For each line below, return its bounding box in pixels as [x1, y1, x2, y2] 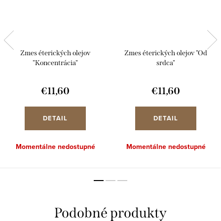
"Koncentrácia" [33, 59, 78, 68]
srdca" [156, 59, 175, 68]
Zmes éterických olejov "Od [124, 49, 207, 58]
